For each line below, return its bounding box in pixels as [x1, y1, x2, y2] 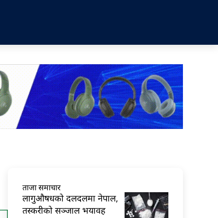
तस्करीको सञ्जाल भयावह [22, 204, 106, 216]
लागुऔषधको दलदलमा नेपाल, [22, 192, 118, 204]
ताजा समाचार [22, 182, 61, 193]
